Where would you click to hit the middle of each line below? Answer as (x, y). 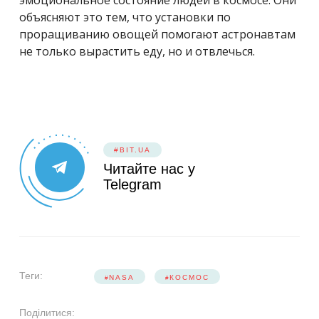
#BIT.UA (132, 150)
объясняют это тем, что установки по (125, 17)
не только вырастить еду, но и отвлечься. (137, 52)
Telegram (132, 185)
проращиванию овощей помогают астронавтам (157, 35)
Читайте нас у (149, 169)
